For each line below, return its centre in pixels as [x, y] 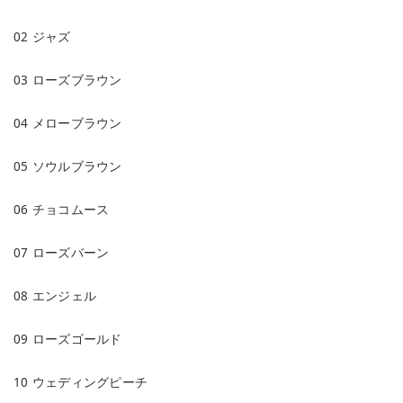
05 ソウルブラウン [68, 166]
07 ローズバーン [62, 252]
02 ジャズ [42, 36]
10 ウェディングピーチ [81, 382]
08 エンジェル [55, 296]
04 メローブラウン [68, 123]
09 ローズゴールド [68, 339]
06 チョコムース [62, 209]
